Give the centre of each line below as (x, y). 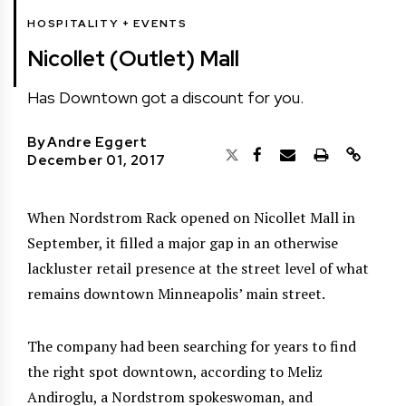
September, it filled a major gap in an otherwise (183, 242)
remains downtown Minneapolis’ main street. (176, 293)
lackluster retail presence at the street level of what (198, 268)
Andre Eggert (97, 142)
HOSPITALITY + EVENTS (107, 23)
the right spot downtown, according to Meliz (175, 371)
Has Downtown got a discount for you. (165, 97)
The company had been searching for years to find (192, 346)
